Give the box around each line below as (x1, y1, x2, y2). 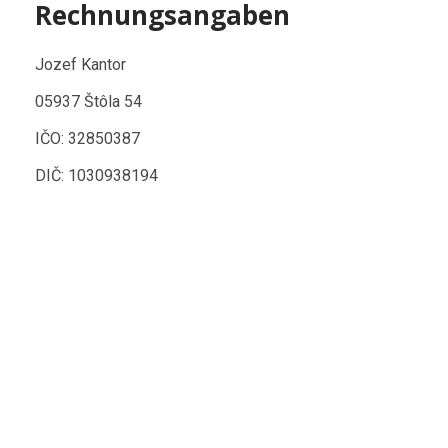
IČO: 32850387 (35, 128, 140, 148)
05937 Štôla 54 (35, 91, 142, 111)
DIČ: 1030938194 (35, 165, 158, 185)
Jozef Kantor (35, 54, 126, 74)
